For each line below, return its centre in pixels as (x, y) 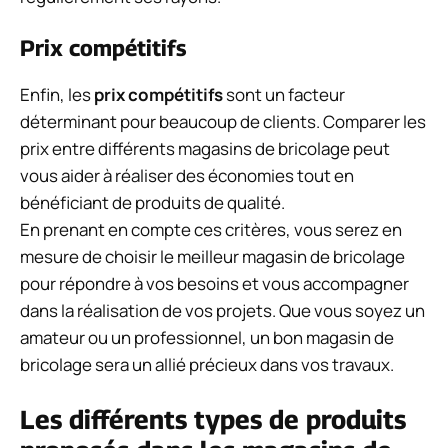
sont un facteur (284, 95)
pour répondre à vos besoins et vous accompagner (214, 284)
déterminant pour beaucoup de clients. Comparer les (223, 122)
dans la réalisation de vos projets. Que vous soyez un (222, 311)
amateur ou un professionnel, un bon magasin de (207, 338)
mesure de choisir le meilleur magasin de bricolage (212, 257)
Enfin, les (57, 95)
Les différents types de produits (213, 419)
